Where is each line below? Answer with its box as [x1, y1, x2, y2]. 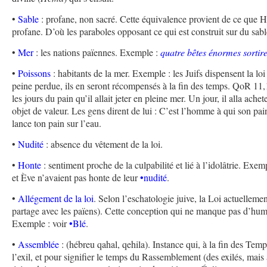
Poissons [18, 67, 51, 80]
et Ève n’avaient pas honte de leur [12, 171, 141, 184]
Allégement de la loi [18, 192, 94, 205]
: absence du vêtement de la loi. [44, 138, 163, 151]
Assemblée [18, 238, 60, 251]
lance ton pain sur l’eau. [12, 117, 102, 130]
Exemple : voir [12, 217, 70, 230]
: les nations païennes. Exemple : [33, 46, 161, 59]
